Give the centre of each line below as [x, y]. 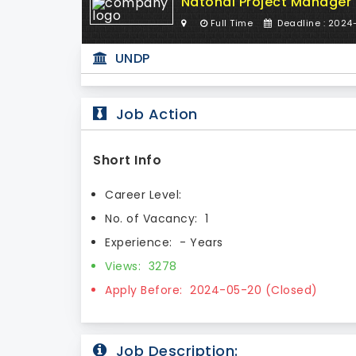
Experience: [139, 242]
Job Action [155, 114]
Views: [123, 266]
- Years [199, 242]
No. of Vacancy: [151, 218]
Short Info [127, 160]
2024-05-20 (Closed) [252, 290]
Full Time [232, 23]
